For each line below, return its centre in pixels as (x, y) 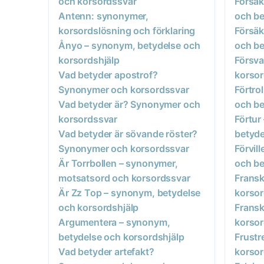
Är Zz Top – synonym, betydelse (130, 192)
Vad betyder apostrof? (108, 75)
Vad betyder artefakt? (106, 251)
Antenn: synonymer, (104, 16)
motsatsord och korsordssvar (124, 178)
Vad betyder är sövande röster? (128, 133)
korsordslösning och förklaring (127, 30)
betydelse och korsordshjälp (121, 237)
